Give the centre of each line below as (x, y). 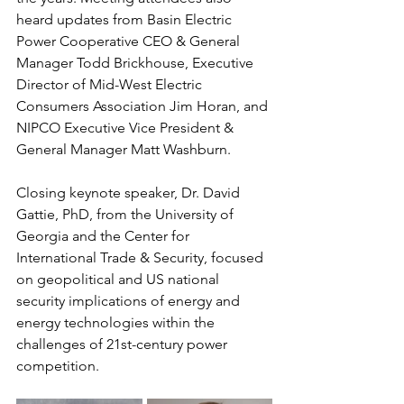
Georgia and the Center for (105, 235)
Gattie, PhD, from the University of (127, 214)
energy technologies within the (117, 322)
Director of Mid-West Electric (111, 84)
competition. (58, 365)
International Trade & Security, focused (142, 257)
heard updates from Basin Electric (126, 19)
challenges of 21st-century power (124, 344)
